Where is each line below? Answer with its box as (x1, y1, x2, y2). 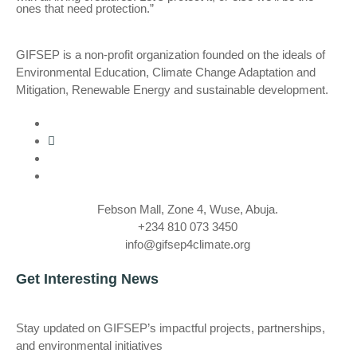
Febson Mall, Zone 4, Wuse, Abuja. (97, 202, 279, 216)
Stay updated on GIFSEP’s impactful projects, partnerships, (16, 320, 325, 335)
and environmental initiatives (16, 338, 163, 352)
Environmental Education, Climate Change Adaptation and (16, 65, 316, 79)
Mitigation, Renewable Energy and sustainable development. (16, 82, 328, 96)
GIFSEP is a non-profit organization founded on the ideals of (16, 47, 325, 61)
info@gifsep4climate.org (125, 237, 251, 251)
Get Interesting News (16, 270, 159, 287)
